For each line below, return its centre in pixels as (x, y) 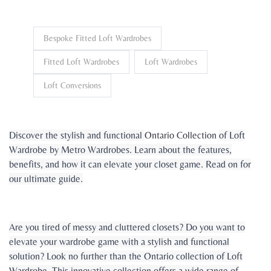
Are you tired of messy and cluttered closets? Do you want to (127, 227)
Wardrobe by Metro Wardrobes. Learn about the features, (120, 150)
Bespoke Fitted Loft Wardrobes (97, 38)
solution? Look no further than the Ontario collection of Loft (126, 256)
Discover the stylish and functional (77, 135)
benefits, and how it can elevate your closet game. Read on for (130, 165)
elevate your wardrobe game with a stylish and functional (119, 242)
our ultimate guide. (46, 179)
